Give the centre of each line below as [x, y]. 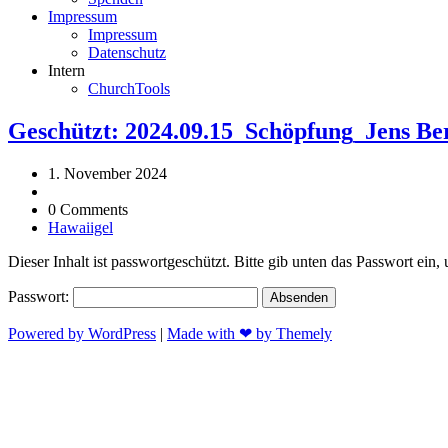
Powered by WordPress [82, 333]
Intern [66, 70]
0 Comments [88, 209]
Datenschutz [127, 52]
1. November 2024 [107, 173]
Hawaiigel [80, 227]
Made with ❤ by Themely [249, 333]
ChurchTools [129, 88]
